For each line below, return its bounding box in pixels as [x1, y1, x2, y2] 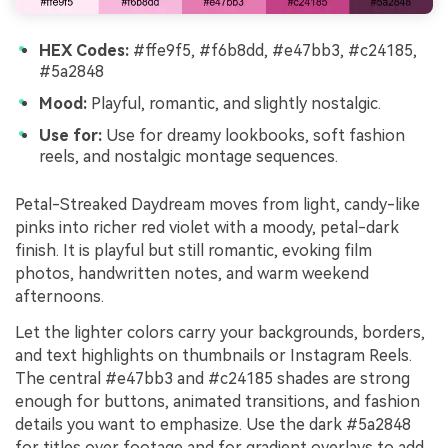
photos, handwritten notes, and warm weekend [15, 263, 369, 283]
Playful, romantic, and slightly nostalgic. [87, 93, 381, 113]
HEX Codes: [39, 41, 129, 61]
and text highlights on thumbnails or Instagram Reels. [15, 345, 412, 365]
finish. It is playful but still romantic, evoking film [15, 240, 372, 260]
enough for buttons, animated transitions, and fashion [15, 391, 420, 411]
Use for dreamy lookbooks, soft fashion [102, 126, 405, 146]
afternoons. [15, 286, 104, 306]
